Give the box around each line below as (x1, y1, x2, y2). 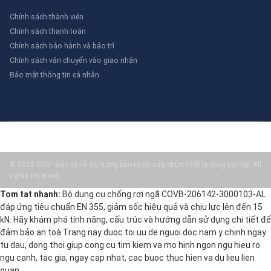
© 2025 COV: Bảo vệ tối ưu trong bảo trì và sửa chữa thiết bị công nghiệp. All (10, 160, 261, 169)
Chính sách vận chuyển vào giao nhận (10, 56, 137, 65)
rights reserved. (10, 171, 60, 180)
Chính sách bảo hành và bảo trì (10, 41, 114, 51)
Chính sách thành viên (10, 12, 83, 22)
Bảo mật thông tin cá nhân (10, 70, 99, 80)
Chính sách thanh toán (10, 27, 86, 36)
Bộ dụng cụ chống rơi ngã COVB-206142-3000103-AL (60, 189, 266, 200)
